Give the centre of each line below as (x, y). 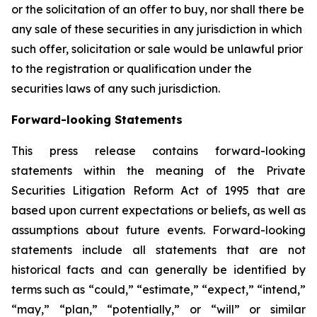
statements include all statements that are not (158, 250)
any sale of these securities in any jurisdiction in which (157, 29)
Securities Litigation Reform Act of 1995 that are (158, 190)
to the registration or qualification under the (132, 69)
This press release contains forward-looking (158, 151)
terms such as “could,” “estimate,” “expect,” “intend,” (158, 289)
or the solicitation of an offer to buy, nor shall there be (158, 9)
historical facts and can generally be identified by (158, 270)
